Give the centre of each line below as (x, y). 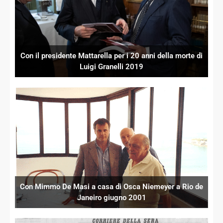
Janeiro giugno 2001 (111, 197)
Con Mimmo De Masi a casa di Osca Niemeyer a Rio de (111, 186)
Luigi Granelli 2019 (111, 67)
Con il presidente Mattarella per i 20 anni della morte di (111, 56)
